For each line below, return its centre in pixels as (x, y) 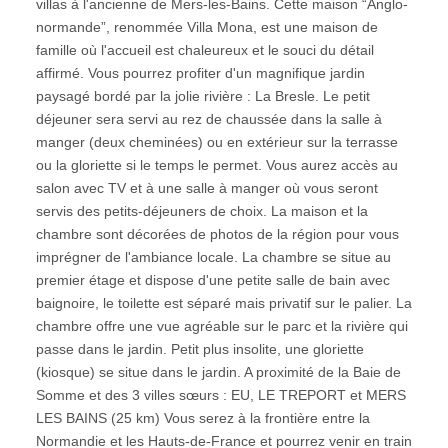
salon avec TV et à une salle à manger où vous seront (206, 188)
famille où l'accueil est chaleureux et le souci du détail (204, 50)
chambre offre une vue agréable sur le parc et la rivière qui (221, 326)
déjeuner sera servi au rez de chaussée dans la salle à (208, 119)
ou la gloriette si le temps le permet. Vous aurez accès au (216, 165)
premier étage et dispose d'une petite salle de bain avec (212, 280)
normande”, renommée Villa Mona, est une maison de (206, 27)
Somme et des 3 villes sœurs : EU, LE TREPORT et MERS (220, 395)
